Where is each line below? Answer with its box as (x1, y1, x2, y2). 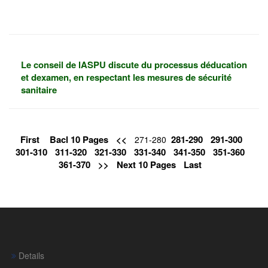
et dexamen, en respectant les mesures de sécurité (21, 70, 232, 84)
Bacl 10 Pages (50, 132, 108, 146)
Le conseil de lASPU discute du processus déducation (21, 57, 247, 71)
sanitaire (21, 83, 57, 96)
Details (16, 249, 44, 262)
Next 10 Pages (117, 157, 176, 171)
